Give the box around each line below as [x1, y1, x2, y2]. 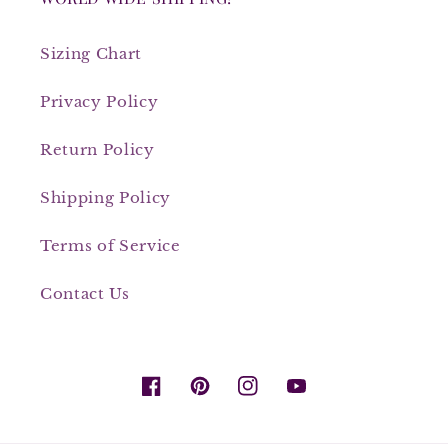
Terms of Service [40, 235, 181, 255]
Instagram [237, 387, 321, 407]
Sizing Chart [40, 43, 142, 63]
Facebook [140, 387, 219, 407]
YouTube [285, 387, 359, 407]
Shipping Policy [40, 187, 171, 207]
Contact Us [40, 283, 130, 303]
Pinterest [188, 387, 264, 407]
